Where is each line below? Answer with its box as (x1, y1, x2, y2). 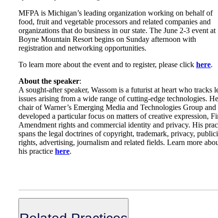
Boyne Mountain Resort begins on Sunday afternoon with (18, 35, 196, 44)
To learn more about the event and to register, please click (18, 60, 196, 69)
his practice (18, 147, 55, 156)
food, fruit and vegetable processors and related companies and (18, 18, 211, 26)
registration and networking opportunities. (18, 44, 146, 53)
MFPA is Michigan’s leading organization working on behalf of (18, 9, 213, 18)
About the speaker (18, 77, 79, 86)
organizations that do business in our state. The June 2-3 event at (18, 26, 216, 35)
